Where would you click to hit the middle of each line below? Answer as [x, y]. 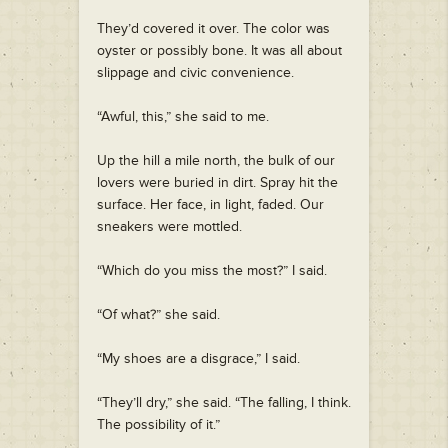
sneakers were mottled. [169, 227]
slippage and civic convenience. [195, 73]
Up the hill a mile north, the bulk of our [216, 161]
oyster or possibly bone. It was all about [219, 51]
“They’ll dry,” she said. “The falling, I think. [224, 403]
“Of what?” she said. [158, 315]
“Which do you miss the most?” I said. [212, 271]
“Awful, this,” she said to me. [183, 117]
